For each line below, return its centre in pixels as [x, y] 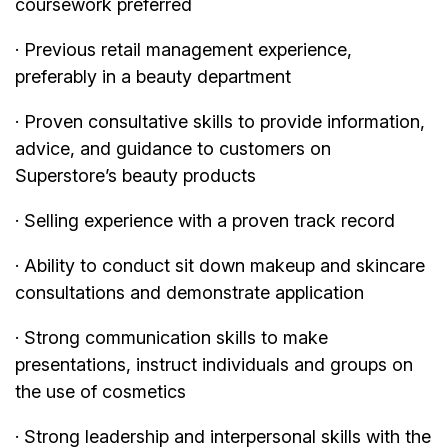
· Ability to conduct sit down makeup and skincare [220, 266]
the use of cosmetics [100, 392]
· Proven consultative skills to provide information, [220, 122]
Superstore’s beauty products [135, 176]
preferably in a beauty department [153, 77]
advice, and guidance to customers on [173, 149]
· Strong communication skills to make [171, 338]
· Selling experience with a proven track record [205, 221]
